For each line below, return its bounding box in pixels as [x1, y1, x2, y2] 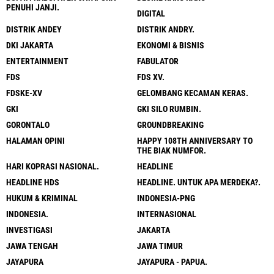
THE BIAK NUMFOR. [137, 145, 206, 155]
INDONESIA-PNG [137, 193, 195, 203]
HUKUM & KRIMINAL [6, 193, 78, 203]
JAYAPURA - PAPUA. [137, 256, 207, 267]
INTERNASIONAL [137, 209, 196, 219]
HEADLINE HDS [6, 177, 59, 187]
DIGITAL [137, 8, 165, 18]
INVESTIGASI [6, 224, 53, 235]
